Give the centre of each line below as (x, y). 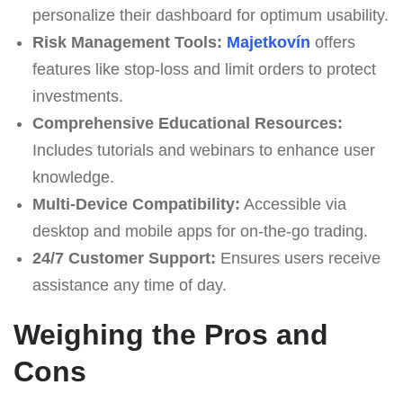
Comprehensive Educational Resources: (187, 123)
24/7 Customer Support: (124, 258)
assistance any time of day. (129, 285)
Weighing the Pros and (171, 334)
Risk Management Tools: (127, 42)
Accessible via (293, 204)
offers (332, 42)
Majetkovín (268, 42)
